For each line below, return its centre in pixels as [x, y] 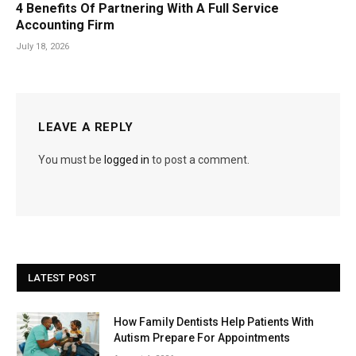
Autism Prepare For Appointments [202, 338]
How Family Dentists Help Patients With [214, 322]
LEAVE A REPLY [86, 128]
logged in [127, 160]
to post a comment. [199, 160]
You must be [71, 160]
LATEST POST [62, 278]
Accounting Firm [65, 25]
